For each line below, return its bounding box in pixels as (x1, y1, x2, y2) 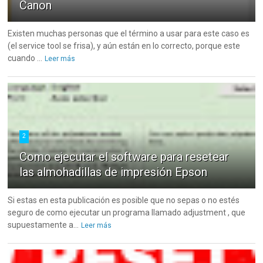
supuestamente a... (8, 220, 79, 230)
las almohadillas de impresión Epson (19, 165, 208, 180)
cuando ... (8, 53, 43, 63)
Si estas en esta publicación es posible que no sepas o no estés (8, 195, 240, 205)
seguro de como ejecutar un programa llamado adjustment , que (8, 208, 246, 218)
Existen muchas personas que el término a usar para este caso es (8, 29, 250, 39)
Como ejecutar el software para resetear (19, 150, 230, 164)
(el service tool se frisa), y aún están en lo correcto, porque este (8, 41, 241, 51)
